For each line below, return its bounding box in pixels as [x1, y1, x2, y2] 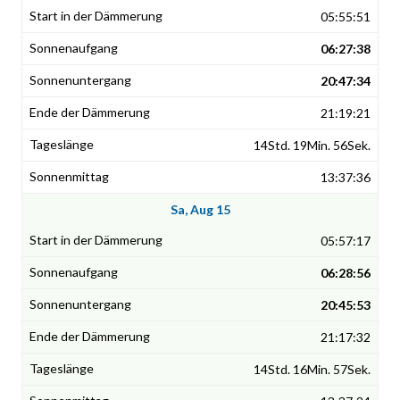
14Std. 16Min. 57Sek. [254, 362, 371, 378]
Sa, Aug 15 [170, 202, 230, 218]
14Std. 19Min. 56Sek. [254, 137, 371, 154]
